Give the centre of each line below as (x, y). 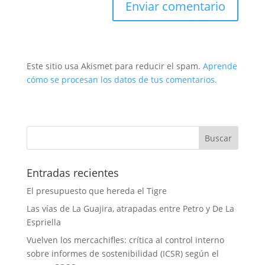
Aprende (220, 66)
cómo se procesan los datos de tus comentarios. (122, 79)
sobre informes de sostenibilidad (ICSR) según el (122, 253)
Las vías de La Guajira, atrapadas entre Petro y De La (130, 208)
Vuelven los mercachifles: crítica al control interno (125, 240)
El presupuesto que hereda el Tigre (96, 190)
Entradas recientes (72, 172)
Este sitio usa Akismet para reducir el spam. (114, 66)
